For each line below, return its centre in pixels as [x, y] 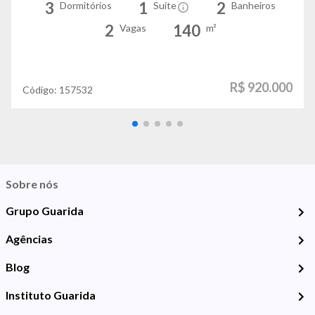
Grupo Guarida [45, 211]
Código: [41, 90]
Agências [29, 239]
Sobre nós [32, 184]
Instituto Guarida [51, 295]
